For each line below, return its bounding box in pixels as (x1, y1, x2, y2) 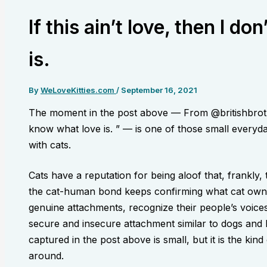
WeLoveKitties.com (41, 85, 116, 95)
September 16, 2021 (121, 85, 197, 95)
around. (29, 249, 64, 262)
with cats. (29, 138, 71, 151)
